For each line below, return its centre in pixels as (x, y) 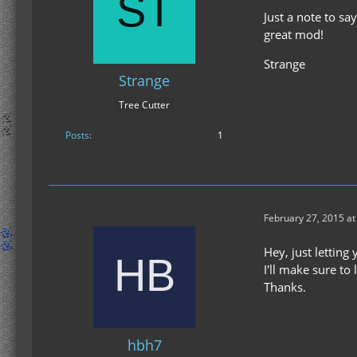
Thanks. (285, 286)
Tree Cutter (144, 104)
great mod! (294, 35)
